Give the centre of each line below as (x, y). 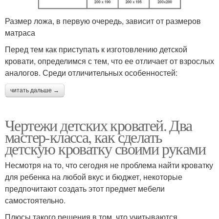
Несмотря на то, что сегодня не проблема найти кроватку (109, 165)
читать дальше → (35, 91)
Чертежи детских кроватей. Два (99, 125)
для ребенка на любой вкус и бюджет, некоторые (94, 177)
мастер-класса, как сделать (84, 137)
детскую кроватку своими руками (105, 149)
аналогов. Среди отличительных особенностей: (91, 73)
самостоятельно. (35, 200)
